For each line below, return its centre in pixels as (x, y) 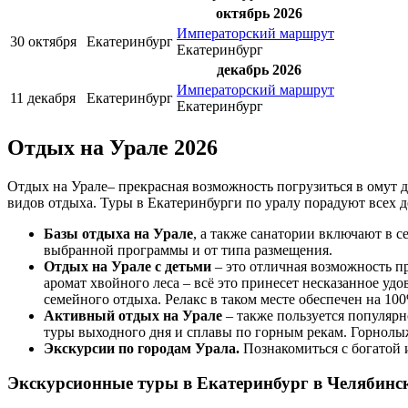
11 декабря (43, 97)
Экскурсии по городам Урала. (143, 348)
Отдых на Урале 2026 (112, 147)
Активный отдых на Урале (133, 315)
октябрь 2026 (259, 13)
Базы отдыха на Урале (118, 233)
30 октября (43, 41)
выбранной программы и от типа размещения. (188, 250)
